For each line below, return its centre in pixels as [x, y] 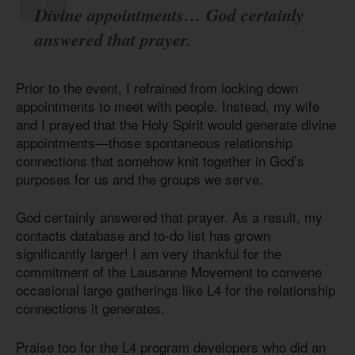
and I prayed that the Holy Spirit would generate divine [176, 124]
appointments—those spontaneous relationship [154, 142]
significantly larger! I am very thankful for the [149, 254]
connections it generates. [90, 308]
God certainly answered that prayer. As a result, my [169, 217]
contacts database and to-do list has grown [143, 235]
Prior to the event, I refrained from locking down [157, 87]
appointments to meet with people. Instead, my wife [168, 105]
